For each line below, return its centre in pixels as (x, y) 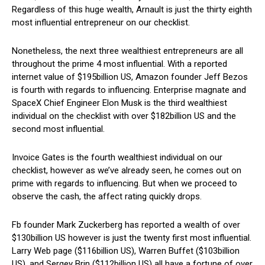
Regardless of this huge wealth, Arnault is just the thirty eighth (132, 10)
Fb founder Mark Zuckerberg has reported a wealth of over (126, 225)
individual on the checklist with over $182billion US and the (124, 116)
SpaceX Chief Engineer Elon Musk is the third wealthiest (119, 103)
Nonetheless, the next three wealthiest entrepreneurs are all (127, 51)
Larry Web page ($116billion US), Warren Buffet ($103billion (126, 251)
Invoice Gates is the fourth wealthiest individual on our (117, 158)
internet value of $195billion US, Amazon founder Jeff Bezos (130, 77)
